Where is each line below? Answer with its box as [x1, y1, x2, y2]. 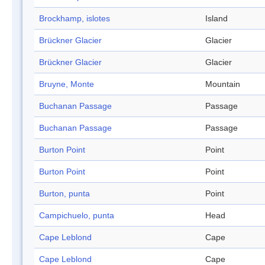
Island [205, 14, 228, 24]
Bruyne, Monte [39, 79, 94, 89]
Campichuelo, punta [39, 211, 114, 221]
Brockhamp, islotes [39, 14, 110, 24]
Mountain [205, 79, 240, 89]
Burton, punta [39, 189, 90, 199]
